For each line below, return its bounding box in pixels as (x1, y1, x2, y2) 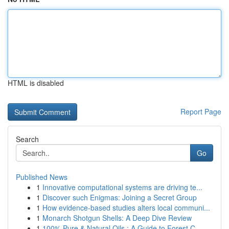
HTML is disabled (8, 78, 64, 88)
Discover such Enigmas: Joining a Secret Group (42, 192, 197, 202)
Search (16, 134, 39, 144)
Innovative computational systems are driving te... (42, 182, 202, 192)
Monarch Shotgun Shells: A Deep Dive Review (42, 213, 192, 223)
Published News (16, 172, 67, 182)
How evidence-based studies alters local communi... (42, 202, 210, 213)
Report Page (180, 106, 221, 117)
